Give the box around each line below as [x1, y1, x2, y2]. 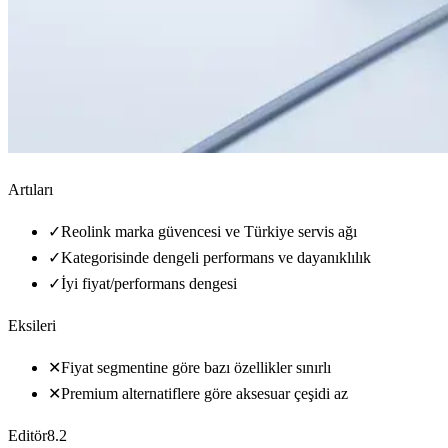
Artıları [8, 181, 53, 199]
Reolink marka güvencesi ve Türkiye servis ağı [61, 223, 357, 241]
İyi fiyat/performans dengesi [61, 275, 237, 293]
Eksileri [8, 317, 56, 335]
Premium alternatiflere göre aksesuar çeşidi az [61, 385, 348, 403]
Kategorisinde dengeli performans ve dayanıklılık [61, 249, 371, 267]
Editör [8, 427, 47, 445]
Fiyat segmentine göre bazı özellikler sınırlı [61, 359, 331, 377]
